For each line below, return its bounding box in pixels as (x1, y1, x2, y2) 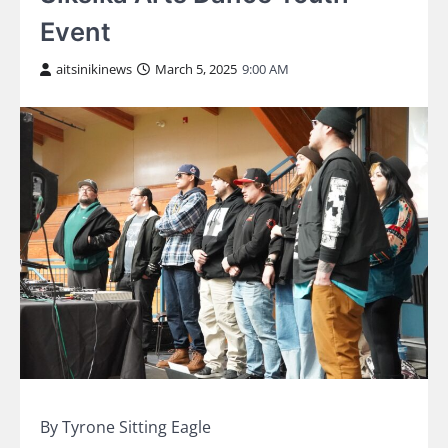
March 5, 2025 (155, 60, 237, 79)
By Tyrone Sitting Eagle (40, 416, 211, 439)
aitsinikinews (56, 60, 132, 79)
